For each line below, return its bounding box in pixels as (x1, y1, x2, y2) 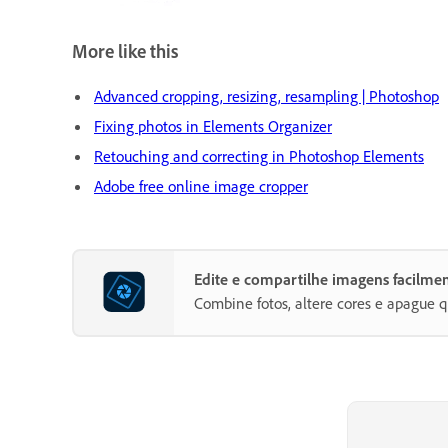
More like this (72, 39, 178, 63)
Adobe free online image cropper (94, 176, 308, 197)
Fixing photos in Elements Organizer (94, 116, 332, 137)
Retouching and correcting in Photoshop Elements (94, 146, 424, 167)
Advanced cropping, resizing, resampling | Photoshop (94, 86, 439, 107)
